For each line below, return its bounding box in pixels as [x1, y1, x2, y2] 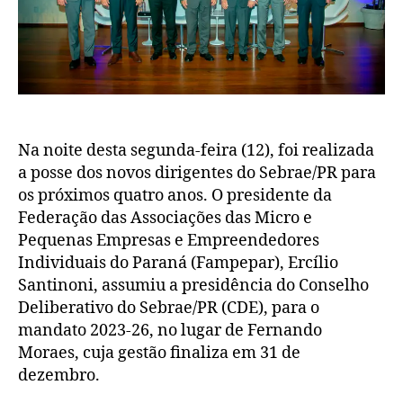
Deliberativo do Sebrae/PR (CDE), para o [18, 298, 319, 319]
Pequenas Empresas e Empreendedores [18, 230, 319, 252]
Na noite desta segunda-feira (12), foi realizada [18, 140, 374, 162]
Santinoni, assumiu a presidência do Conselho [18, 275, 369, 297]
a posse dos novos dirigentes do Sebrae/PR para [18, 163, 376, 184]
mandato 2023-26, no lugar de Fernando [18, 320, 322, 342]
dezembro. [18, 365, 100, 387]
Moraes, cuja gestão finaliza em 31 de [18, 343, 300, 364]
